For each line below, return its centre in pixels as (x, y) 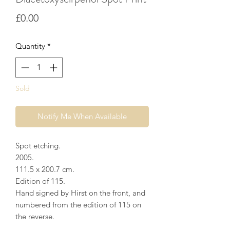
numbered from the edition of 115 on (78, 204)
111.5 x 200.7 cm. (45, 169)
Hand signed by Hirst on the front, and (80, 193)
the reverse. (35, 216)
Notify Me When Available (82, 116)
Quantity (30, 46)
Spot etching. (38, 145)
